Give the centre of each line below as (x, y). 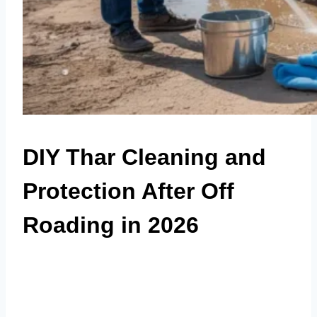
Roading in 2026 (111, 225)
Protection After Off (128, 191)
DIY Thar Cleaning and (144, 157)
